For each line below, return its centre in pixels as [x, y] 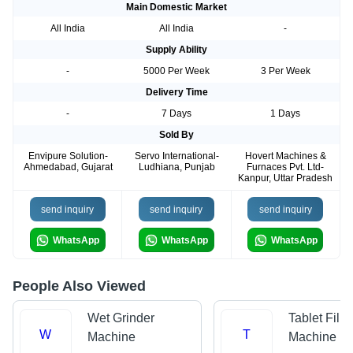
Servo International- [176, 156]
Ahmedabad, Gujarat [68, 167]
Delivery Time [176, 93]
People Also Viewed [79, 286]
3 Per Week [285, 71]
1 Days [285, 114]
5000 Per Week [176, 71]
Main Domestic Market [176, 7]
